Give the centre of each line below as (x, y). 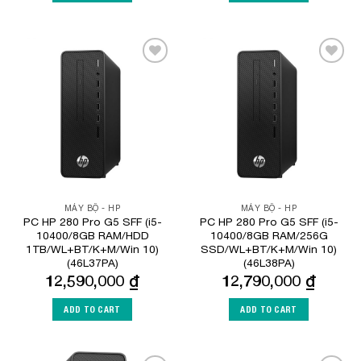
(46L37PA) (92, 262)
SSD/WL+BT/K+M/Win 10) (269, 249)
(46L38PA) (269, 262)
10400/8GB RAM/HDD (92, 235)
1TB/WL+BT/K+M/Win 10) (92, 249)
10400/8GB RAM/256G (269, 235)
